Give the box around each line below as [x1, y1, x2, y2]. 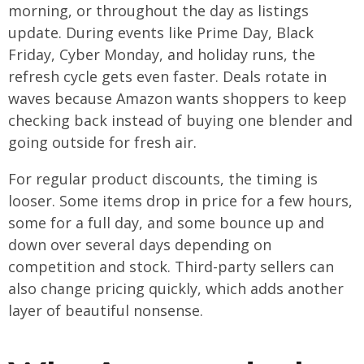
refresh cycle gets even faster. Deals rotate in [8, 66, 327, 86]
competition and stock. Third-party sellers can [8, 256, 334, 276]
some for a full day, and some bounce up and [8, 212, 324, 232]
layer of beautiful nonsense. [8, 300, 203, 320]
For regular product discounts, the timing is [8, 168, 318, 188]
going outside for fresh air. [8, 132, 197, 152]
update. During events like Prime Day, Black [8, 22, 314, 42]
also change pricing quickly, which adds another [8, 278, 344, 298]
